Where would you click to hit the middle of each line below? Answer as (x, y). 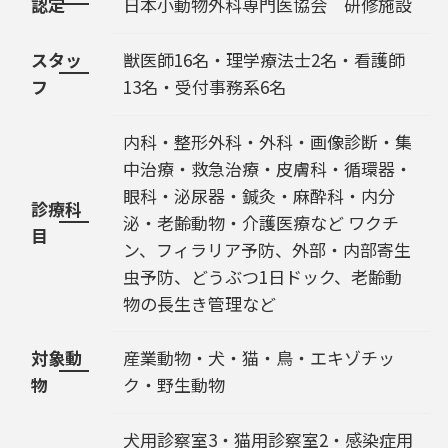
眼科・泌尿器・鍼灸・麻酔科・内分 (259, 195)
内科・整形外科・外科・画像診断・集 (267, 141)
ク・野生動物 (174, 384)
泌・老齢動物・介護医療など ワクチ (261, 222)
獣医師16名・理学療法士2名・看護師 (264, 59)
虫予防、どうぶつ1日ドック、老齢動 (262, 276)
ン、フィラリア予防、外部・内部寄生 (267, 249)
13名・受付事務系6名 (204, 86)
